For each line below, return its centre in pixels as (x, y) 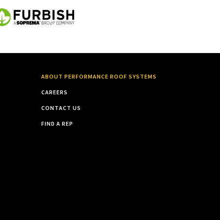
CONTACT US (61, 108)
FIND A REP (57, 124)
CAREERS (54, 92)
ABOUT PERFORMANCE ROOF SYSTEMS (99, 76)
